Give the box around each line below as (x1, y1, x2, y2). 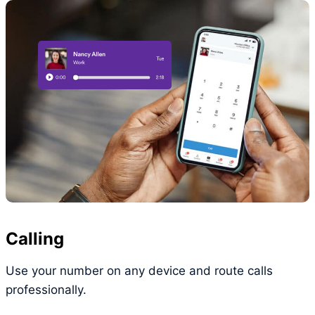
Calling (6, 228, 64, 249)
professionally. (6, 282, 86, 297)
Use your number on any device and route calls (6, 263, 273, 278)
